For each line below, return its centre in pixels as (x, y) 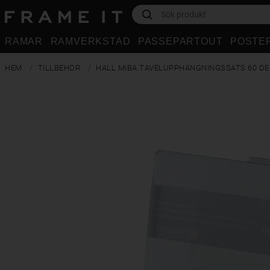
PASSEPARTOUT (180, 41)
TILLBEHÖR (59, 68)
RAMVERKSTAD (90, 41)
